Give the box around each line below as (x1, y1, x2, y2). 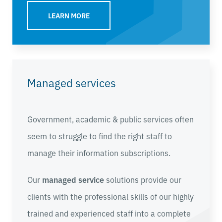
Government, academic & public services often (27, 113, 194, 124)
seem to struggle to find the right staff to (27, 130, 172, 141)
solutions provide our (104, 173, 181, 185)
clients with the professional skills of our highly (27, 190, 194, 202)
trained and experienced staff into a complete (27, 207, 191, 219)
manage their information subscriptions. (27, 147, 170, 158)
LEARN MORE (48, 10, 90, 20)
